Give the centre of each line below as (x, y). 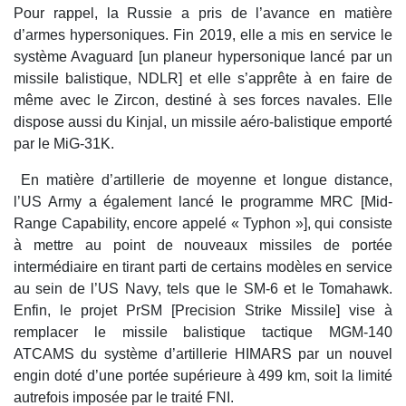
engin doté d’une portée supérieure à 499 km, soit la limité (203, 376)
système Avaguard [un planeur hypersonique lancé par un (203, 57)
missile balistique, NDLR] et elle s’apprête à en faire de (203, 79)
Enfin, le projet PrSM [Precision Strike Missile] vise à (203, 311)
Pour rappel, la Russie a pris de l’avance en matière (203, 14)
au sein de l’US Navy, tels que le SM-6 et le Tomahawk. (203, 289)
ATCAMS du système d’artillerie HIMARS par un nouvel (203, 354)
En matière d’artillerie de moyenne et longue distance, (203, 180)
